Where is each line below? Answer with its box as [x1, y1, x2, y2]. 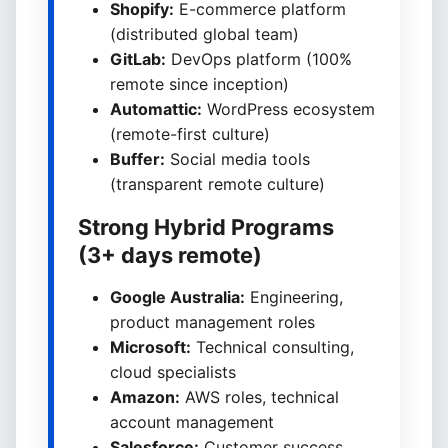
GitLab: [110, 49, 166, 69]
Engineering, [245, 287, 343, 307]
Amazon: [110, 387, 180, 407]
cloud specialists [110, 362, 236, 382]
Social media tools [165, 149, 310, 169]
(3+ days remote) [78, 242, 262, 268]
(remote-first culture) [110, 124, 270, 144]
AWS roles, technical [180, 387, 339, 407]
